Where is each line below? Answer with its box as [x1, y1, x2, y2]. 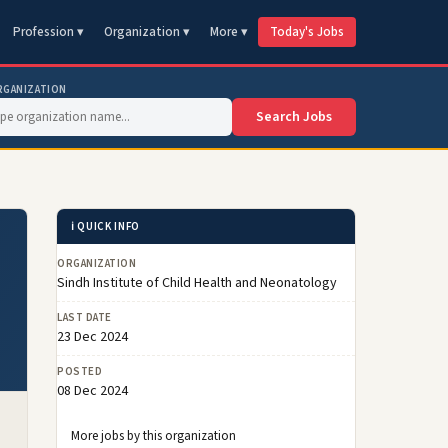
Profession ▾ [13, 23, 84, 41]
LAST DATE [57, 310, 112, 325]
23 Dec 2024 [57, 327, 128, 347]
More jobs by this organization [71, 427, 236, 445]
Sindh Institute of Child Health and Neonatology [57, 273, 337, 293]
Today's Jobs [270, 23, 344, 41]
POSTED [57, 364, 103, 379]
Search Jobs [256, 107, 332, 127]
